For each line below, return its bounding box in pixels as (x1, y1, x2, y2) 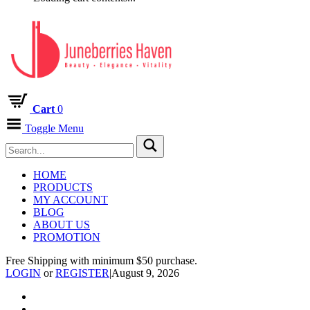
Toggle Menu (25, 122, 84, 135)
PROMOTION (33, 231, 100, 244)
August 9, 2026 (111, 267, 179, 280)
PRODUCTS (33, 181, 93, 194)
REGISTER (55, 267, 109, 280)
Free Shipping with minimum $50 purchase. (6, 255, 197, 267)
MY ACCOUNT (33, 194, 108, 206)
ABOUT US (33, 219, 90, 231)
